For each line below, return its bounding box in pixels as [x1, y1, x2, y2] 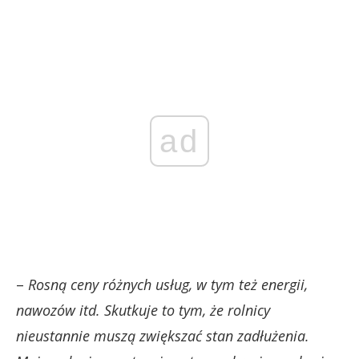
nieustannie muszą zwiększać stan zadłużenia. [16, 325, 309, 345]
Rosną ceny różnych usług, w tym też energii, [28, 274, 308, 294]
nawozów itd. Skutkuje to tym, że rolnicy [16, 300, 270, 320]
